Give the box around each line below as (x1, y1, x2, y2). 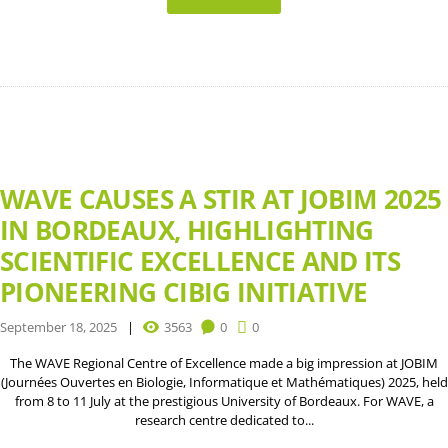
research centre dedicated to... (134, 411, 314, 430)
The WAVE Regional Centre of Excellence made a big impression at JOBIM (10, 354, 438, 373)
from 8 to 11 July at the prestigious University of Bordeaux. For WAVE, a (14, 392, 434, 411)
